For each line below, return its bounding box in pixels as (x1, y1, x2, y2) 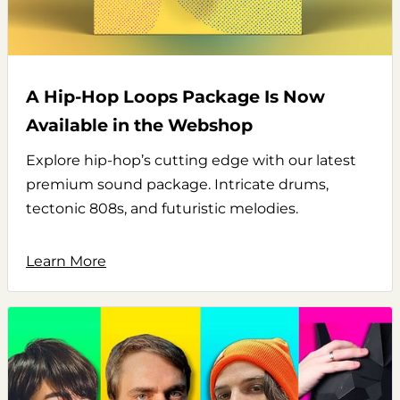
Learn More (26, 252, 106, 270)
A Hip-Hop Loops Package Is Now (26, 85, 325, 107)
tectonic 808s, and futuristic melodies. (26, 199, 298, 217)
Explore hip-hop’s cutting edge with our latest (26, 151, 356, 169)
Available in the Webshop (26, 113, 253, 136)
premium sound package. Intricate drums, (26, 175, 329, 193)
